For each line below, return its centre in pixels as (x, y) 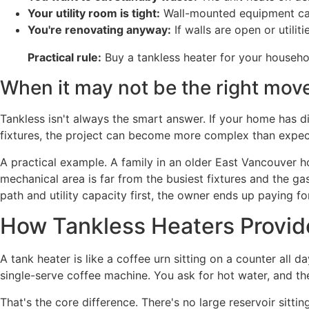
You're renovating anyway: (99, 30)
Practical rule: (64, 58)
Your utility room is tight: (94, 13)
